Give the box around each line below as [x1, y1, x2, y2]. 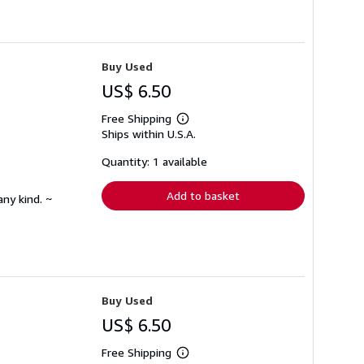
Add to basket [167, 188, 240, 202]
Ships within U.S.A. [102, 127, 196, 141]
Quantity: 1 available [102, 154, 207, 168]
